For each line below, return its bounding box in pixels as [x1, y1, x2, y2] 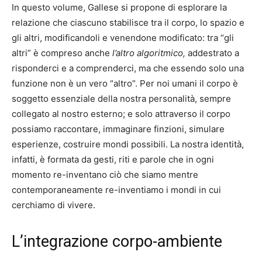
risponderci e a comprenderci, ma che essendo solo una [12, 62, 244, 74]
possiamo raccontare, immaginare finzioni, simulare [12, 123, 225, 135]
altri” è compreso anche [12, 47, 112, 58]
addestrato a [188, 47, 239, 58]
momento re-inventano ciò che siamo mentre [12, 168, 198, 180]
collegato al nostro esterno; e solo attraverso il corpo [12, 108, 230, 119]
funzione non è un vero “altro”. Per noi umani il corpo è [12, 77, 238, 89]
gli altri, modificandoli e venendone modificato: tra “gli [12, 32, 234, 43]
